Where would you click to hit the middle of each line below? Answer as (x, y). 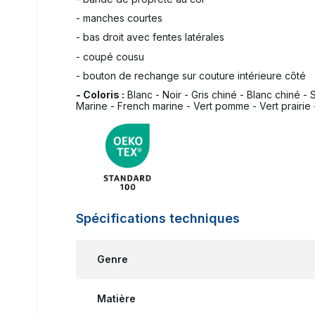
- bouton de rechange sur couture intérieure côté (191, 75)
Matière (116, 298)
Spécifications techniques (158, 218)
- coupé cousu (110, 56)
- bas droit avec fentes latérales (150, 37)
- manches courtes (119, 18)
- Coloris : (100, 94)
